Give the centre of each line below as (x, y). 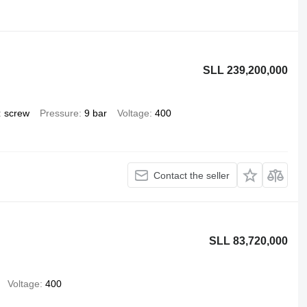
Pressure (59, 113)
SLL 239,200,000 (246, 70)
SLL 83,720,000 (249, 241)
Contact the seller (192, 175)
